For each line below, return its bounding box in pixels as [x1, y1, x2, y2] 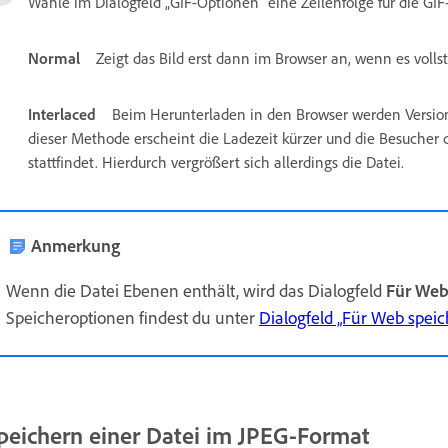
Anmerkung [31, 233, 120, 256]
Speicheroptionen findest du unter [6, 305, 259, 328]
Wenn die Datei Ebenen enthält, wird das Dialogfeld [6, 278, 386, 301]
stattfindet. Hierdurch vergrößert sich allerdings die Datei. [28, 151, 404, 172]
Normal [28, 47, 80, 68]
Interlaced [28, 103, 96, 124]
